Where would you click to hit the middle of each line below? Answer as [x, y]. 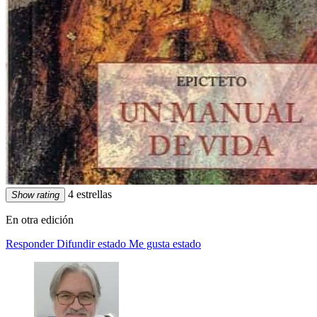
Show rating [35, 195]
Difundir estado [91, 243]
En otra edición [40, 219]
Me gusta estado [165, 243]
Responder [30, 243]
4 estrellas [88, 194]
